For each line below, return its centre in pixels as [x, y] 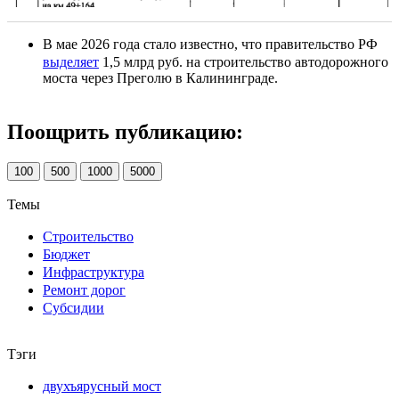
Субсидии [73, 307]
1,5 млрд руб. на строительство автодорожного [244, 62]
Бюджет [66, 254]
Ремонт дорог [84, 289]
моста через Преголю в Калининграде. [160, 78]
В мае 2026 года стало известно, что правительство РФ [210, 45]
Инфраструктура [94, 272]
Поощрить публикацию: [125, 132]
